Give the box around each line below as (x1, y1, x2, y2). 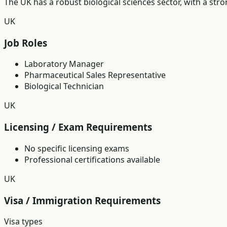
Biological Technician (24, 81, 104, 92)
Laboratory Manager (24, 58, 104, 70)
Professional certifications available (24, 154, 160, 165)
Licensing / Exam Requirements (4, 121, 152, 134)
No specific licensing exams (24, 142, 129, 154)
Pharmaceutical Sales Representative (24, 69, 166, 81)
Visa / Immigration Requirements (4, 194, 161, 207)
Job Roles (4, 36, 47, 49)
